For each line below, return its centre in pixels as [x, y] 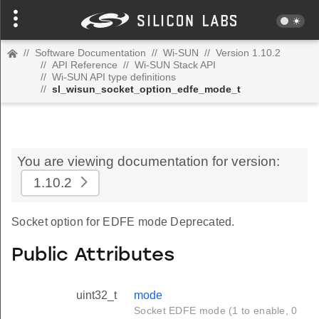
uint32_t [96, 296]
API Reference [85, 65]
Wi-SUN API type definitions [114, 77]
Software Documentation [90, 53]
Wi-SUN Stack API [175, 65]
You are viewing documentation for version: [148, 161]
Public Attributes [93, 256]
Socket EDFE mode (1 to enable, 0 [216, 311]
